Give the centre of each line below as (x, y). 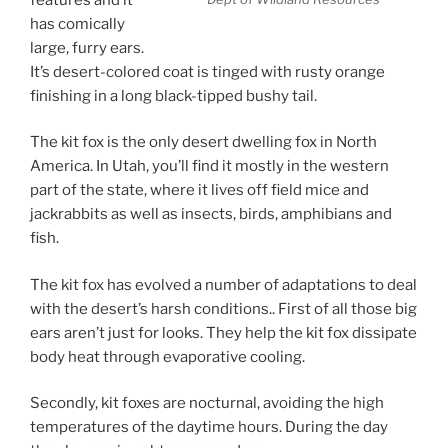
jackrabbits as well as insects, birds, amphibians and (211, 214)
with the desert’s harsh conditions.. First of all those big (223, 308)
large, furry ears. (87, 47)
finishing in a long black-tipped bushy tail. (173, 95)
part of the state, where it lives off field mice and (199, 190)
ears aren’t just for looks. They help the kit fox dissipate (223, 332)
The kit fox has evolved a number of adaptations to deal (223, 284)
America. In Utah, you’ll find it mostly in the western (209, 166)
